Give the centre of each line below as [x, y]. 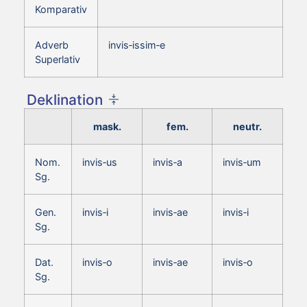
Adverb [52, 45]
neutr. [247, 126]
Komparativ [61, 9]
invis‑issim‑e [137, 45]
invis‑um [242, 162]
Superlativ [58, 59]
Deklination [65, 99]
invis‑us [100, 162]
